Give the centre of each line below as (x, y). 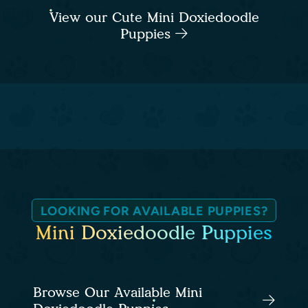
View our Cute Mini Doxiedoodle (154, 17)
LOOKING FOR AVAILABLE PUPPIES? (154, 211)
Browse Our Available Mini (118, 292)
